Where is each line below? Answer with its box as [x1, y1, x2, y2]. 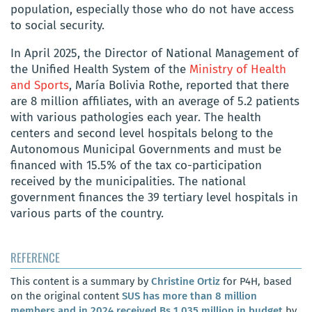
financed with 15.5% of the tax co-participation [10, 157, 262, 173]
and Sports [10, 77, 69, 93]
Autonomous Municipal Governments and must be [10, 141, 281, 157]
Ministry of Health [189, 61, 286, 77]
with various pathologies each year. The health [10, 109, 261, 125]
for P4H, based [220, 274, 292, 288]
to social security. [10, 17, 104, 33]
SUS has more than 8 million [122, 289, 257, 302]
